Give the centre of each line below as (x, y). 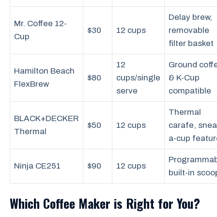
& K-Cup (184, 77)
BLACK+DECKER (46, 118)
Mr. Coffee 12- (40, 23)
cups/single (138, 77)
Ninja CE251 (37, 166)
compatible (190, 91)
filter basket (191, 43)
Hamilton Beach (44, 71)
